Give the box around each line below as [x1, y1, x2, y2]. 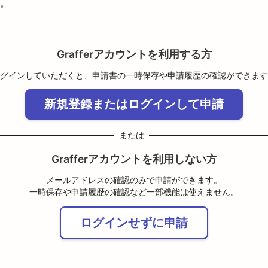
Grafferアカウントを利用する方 [56, 47, 212, 60]
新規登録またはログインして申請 [44, 98, 224, 111]
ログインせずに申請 [80, 215, 188, 229]
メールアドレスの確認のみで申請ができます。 [46, 175, 222, 185]
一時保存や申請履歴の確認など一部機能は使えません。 [29, 187, 239, 197]
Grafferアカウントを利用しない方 [51, 153, 217, 166]
